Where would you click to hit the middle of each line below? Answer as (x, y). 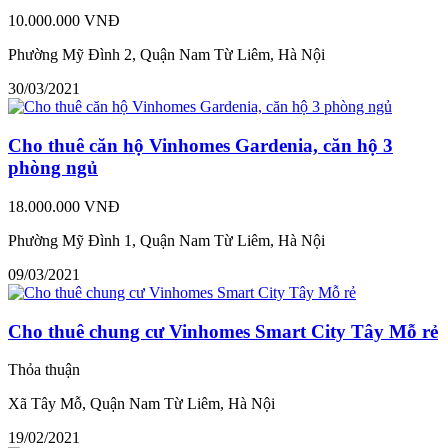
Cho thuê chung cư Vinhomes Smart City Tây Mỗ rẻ (223, 331)
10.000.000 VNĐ (64, 21)
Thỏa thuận (44, 370)
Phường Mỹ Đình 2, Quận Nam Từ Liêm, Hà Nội (166, 55)
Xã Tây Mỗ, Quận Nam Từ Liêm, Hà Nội (141, 404)
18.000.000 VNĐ (64, 206)
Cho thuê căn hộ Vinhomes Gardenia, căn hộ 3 (200, 146)
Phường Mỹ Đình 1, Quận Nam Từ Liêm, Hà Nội (166, 240)
